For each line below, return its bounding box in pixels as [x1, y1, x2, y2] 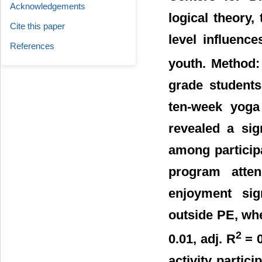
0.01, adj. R [168, 232, 236, 247]
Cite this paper [10, 21, 65, 31]
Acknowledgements [10, 1, 85, 11]
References [10, 41, 54, 51]
